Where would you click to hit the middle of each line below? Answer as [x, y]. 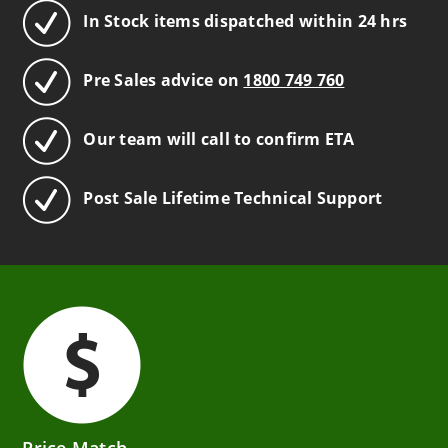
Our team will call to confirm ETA [219, 139]
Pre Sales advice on [163, 80]
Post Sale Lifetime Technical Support [233, 198]
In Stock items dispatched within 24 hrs [245, 21]
